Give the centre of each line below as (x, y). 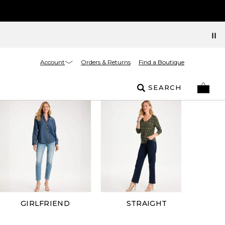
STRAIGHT (147, 203)
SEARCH (165, 87)
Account (52, 62)
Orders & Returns (106, 62)
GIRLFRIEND (45, 203)
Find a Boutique (161, 62)
